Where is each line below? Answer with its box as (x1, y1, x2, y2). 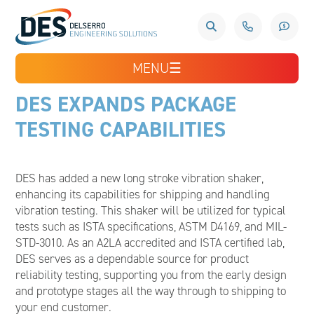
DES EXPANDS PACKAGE (15, 90, 237, 118)
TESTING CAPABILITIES (15, 115, 226, 143)
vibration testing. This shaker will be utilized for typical (15, 203, 287, 218)
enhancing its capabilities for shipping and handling (15, 186, 271, 202)
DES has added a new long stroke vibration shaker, (15, 170, 264, 186)
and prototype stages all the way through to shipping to (15, 283, 287, 299)
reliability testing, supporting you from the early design (15, 267, 287, 282)
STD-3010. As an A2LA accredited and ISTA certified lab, (15, 235, 285, 250)
